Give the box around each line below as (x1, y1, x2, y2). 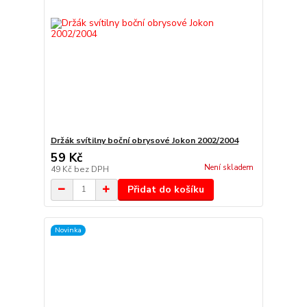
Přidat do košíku (127, 182, 204, 196)
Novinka (54, 225, 82, 236)
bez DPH (73, 163, 109, 175)
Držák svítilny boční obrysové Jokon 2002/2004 (50, 134, 238, 146)
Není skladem (204, 162, 254, 173)
